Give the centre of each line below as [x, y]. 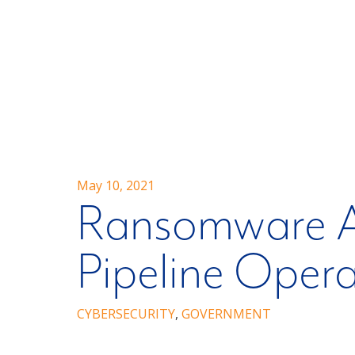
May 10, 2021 [116, 185]
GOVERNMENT [226, 313]
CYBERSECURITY [126, 313]
